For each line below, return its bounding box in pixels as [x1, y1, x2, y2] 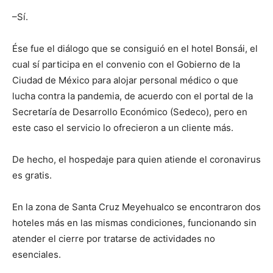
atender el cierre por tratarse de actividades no [12, 233, 215, 244]
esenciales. [12, 249, 61, 260]
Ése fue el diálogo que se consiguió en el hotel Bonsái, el [12, 43, 258, 54]
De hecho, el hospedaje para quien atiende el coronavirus [12, 154, 261, 165]
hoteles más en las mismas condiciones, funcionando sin [12, 217, 257, 229]
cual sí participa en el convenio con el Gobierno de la [12, 58, 240, 70]
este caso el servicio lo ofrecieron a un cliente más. [12, 122, 233, 133]
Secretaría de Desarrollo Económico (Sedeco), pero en [12, 106, 247, 118]
